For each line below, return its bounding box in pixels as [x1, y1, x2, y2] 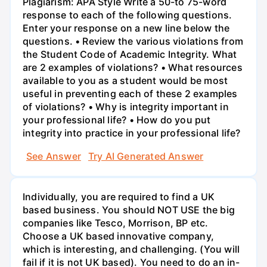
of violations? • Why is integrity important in [23, 100, 229, 113]
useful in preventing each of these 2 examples [23, 87, 238, 100]
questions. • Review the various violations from [23, 35, 243, 47]
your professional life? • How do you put [23, 113, 211, 126]
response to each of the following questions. [23, 8, 232, 21]
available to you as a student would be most [23, 74, 228, 86]
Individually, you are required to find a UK [23, 191, 215, 203]
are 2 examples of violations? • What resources [23, 61, 243, 73]
